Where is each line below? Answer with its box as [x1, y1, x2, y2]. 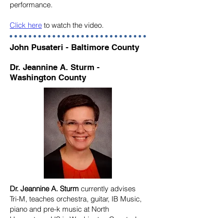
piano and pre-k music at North [10, 204, 109, 214]
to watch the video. [42, 20, 106, 30]
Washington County [10, 73, 86, 82]
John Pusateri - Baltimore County [10, 42, 142, 52]
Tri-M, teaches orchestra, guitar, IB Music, [10, 194, 142, 203]
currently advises [81, 184, 136, 193]
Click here [10, 20, 42, 30]
